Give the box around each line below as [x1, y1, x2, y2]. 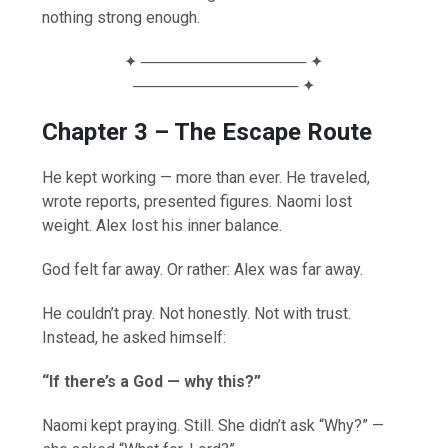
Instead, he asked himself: [42, 327, 227, 347]
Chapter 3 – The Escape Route [42, 117, 373, 146]
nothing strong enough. [42, 7, 201, 27]
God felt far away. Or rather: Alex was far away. [42, 259, 364, 279]
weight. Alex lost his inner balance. [42, 215, 283, 235]
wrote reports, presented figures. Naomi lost [42, 191, 353, 211]
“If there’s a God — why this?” [42, 371, 262, 391]
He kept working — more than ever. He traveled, [42, 167, 371, 187]
